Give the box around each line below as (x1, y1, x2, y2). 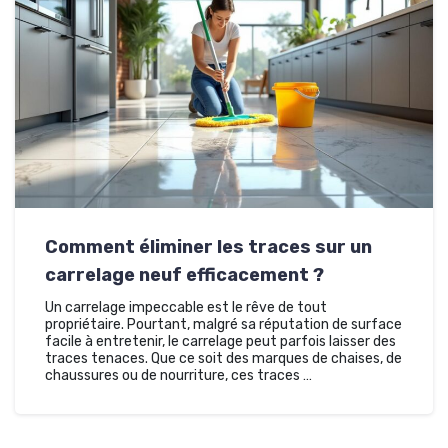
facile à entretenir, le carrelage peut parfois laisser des (45, 332, 396, 350)
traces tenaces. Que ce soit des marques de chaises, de (45, 349, 402, 367)
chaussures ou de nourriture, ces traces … (45, 366, 312, 384)
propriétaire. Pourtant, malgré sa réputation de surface (45, 315, 402, 333)
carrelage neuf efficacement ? (45, 263, 324, 286)
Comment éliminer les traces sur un (45, 235, 372, 258)
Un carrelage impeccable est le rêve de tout (45, 298, 327, 316)
